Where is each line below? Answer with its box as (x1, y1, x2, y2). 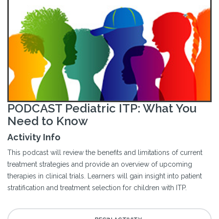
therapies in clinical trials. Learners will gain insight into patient (7, 172, 202, 180)
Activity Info (7, 132, 61, 143)
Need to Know (7, 114, 88, 129)
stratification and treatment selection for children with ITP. (7, 184, 187, 192)
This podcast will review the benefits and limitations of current (7, 149, 202, 157)
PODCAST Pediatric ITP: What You (7, 101, 197, 116)
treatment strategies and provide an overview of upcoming (7, 160, 192, 169)
